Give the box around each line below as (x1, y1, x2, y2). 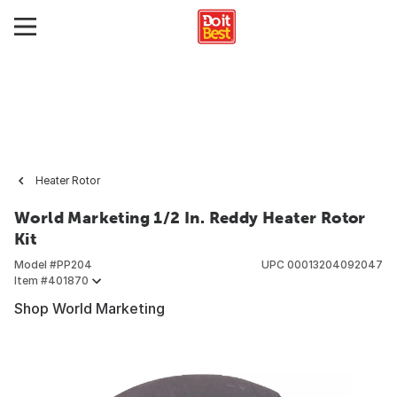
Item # (14, 274, 48, 287)
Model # (14, 258, 57, 271)
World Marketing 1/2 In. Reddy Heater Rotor (14, 208, 366, 227)
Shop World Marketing (14, 300, 165, 317)
